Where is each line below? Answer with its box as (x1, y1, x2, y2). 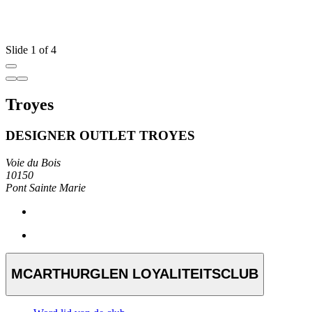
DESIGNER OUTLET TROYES (6, 127, 195, 143)
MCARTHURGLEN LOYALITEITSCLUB (11, 266, 258, 282)
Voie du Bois (6, 156, 61, 169)
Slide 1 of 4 (6, 43, 56, 56)
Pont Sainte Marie (6, 181, 86, 194)
